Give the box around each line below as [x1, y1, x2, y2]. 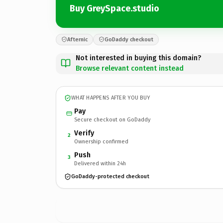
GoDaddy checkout [105, 36, 153, 43]
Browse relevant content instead [76, 64, 184, 73]
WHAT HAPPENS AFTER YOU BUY [71, 95, 150, 101]
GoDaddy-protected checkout [71, 173, 149, 180]
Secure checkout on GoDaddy [74, 116, 150, 123]
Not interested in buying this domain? [76, 53, 201, 62]
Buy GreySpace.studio [70, 3, 159, 14]
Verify [74, 128, 94, 137]
